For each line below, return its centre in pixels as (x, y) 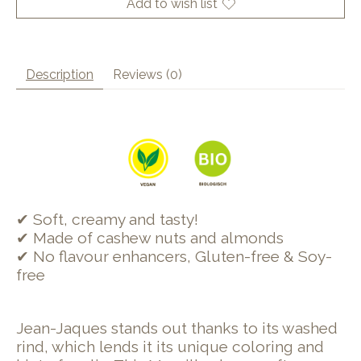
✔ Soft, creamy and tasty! (107, 220)
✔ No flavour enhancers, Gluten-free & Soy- (174, 257)
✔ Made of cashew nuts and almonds (150, 238)
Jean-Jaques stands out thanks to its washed (177, 328)
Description (60, 75)
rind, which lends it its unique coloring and (170, 346)
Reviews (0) (147, 75)
